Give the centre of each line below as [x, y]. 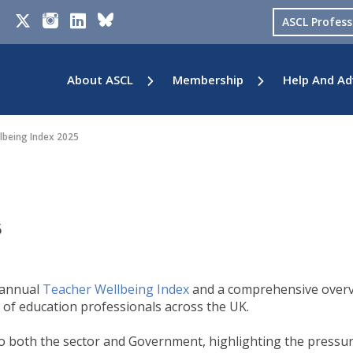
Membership [208, 80]
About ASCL [100, 80]
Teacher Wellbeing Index [116, 289]
